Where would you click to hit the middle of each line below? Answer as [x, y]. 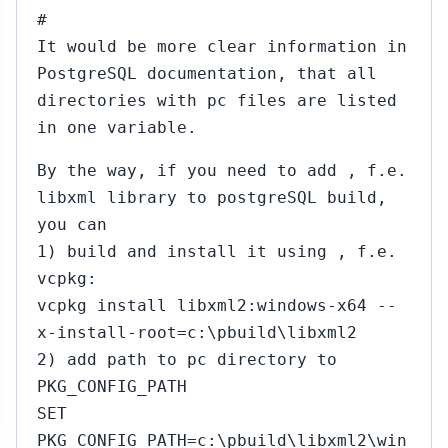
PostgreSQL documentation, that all [207, 73]
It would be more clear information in [222, 46]
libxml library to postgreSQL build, [212, 197]
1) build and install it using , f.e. [217, 251]
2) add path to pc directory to [187, 359]
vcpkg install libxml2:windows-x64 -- [217, 305]
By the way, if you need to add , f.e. [222, 170]
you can [72, 224]
